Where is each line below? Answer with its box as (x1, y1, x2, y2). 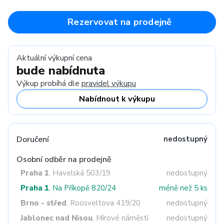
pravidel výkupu (81, 78, 136, 89)
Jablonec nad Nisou (20, 213, 92, 223)
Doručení (16, 134, 49, 145)
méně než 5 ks (159, 183, 207, 193)
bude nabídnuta (16, 62, 105, 78)
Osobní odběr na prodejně (16, 154, 111, 165)
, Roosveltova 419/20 (66, 198, 140, 208)
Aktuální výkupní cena (16, 52, 92, 63)
